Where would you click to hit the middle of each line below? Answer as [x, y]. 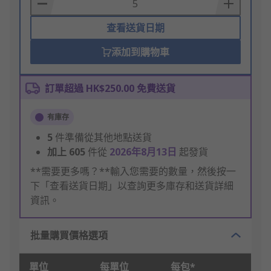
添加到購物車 [140, 52]
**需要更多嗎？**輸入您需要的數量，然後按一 [133, 171]
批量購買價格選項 [69, 236]
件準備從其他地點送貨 [103, 138]
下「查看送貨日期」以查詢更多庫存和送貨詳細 [132, 186]
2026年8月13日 [144, 152]
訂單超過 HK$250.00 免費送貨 [110, 89]
